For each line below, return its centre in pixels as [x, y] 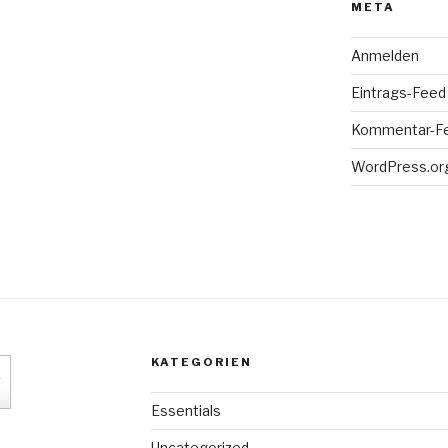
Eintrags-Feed [398, 92]
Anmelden [384, 55]
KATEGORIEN [201, 361]
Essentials [185, 410]
